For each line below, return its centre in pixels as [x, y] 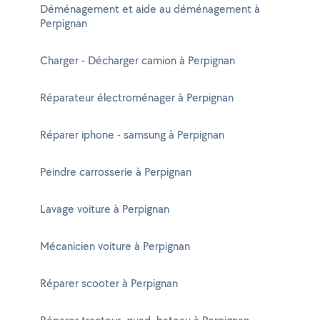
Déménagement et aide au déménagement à [150, 9]
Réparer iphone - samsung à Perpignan [132, 135]
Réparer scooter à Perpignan [109, 283]
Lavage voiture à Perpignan [105, 209]
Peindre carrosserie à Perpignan [116, 172]
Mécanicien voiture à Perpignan [115, 246]
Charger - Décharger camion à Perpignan [137, 60]
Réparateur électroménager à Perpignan [137, 97]
